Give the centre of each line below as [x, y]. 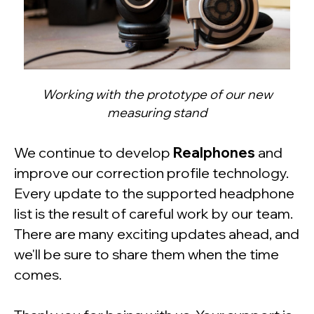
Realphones [214, 153]
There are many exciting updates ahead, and [157, 234]
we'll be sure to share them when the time [146, 254]
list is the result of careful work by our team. [153, 214]
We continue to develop [92, 153]
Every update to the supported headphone [154, 193]
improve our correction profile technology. [151, 173]
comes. [38, 275]
